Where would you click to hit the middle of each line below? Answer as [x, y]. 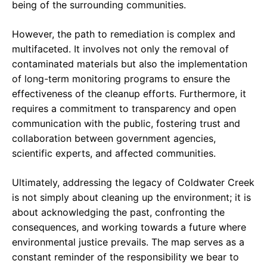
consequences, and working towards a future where [129, 227]
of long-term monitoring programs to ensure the [121, 79]
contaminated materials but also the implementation [130, 64]
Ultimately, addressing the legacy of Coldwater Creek [133, 183]
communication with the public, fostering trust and [126, 124]
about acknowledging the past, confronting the [118, 212]
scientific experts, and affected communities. [114, 153]
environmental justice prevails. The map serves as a [128, 242]
